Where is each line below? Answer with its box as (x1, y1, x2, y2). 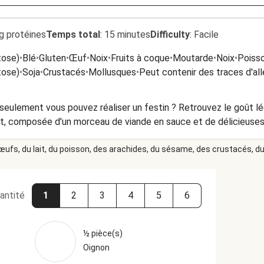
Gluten (39, 52, 66, 64)
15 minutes (104, 29, 150, 40)
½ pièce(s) (82, 229, 123, 238)
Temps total (46, 29, 100, 40)
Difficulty (150, 29, 190, 40)
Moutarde (173, 52, 213, 64)
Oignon (82, 243, 110, 252)
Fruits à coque (111, 52, 170, 64)
